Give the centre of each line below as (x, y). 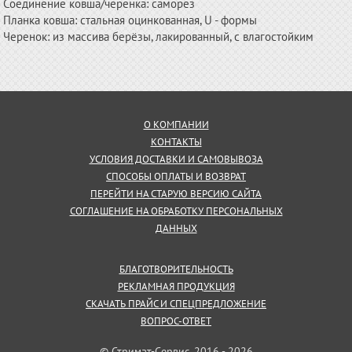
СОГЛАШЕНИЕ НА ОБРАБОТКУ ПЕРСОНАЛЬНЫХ (176, 211)
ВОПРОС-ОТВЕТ (176, 321)
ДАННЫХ (176, 228)
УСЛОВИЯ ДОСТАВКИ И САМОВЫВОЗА (176, 159)
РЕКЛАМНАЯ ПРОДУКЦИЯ (176, 286)
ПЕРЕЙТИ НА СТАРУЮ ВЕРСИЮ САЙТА (176, 194)
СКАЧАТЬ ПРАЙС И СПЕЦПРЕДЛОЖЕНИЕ (176, 304)
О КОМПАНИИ (176, 125)
